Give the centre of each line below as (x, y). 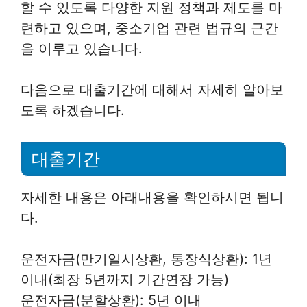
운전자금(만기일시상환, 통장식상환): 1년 (146, 259)
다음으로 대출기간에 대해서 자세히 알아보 (152, 89)
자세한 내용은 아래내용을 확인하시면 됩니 (152, 197)
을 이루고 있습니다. (82, 48)
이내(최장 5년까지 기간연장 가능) (125, 279)
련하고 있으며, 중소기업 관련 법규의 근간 (149, 28)
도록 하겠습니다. (73, 110)
